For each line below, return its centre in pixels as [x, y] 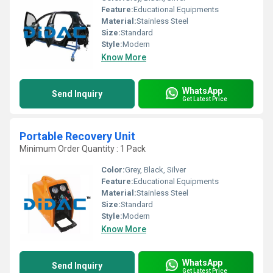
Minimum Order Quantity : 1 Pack [83, 149]
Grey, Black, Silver [155, 170]
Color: [113, 170]
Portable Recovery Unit [77, 136]
